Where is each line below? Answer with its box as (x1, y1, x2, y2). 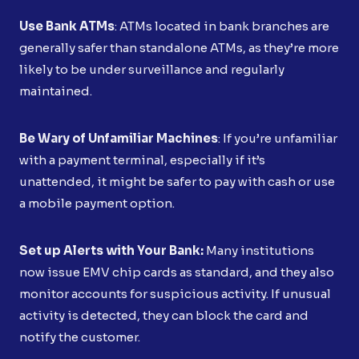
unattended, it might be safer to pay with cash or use (19, 173, 335, 189)
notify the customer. (19, 329, 140, 345)
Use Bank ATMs (19, 18, 115, 34)
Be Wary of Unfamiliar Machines (19, 130, 218, 146)
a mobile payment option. (19, 195, 175, 211)
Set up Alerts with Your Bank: (19, 242, 206, 258)
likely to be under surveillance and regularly (19, 61, 284, 77)
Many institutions (206, 242, 314, 258)
